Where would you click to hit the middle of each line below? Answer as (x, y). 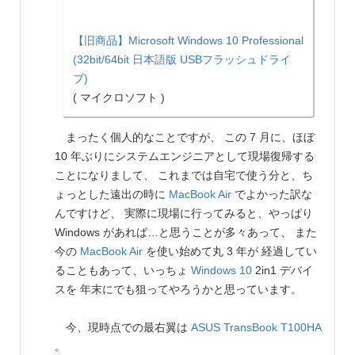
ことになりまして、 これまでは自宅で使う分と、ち (184, 175)
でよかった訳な (272, 194)
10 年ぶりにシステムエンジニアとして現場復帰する (185, 156)
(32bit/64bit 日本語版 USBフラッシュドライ (182, 59)
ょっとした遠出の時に (112, 194)
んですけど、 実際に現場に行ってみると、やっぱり (184, 213)
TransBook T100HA (272, 327)
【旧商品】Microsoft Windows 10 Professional (188, 40)
